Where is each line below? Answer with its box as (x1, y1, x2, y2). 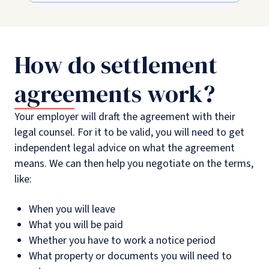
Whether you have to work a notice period (29, 233, 216, 249)
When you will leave (29, 202, 115, 217)
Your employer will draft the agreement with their (14, 109, 235, 125)
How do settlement (14, 49, 217, 82)
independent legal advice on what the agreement (14, 141, 235, 156)
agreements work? (14, 77, 215, 110)
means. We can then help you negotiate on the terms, (14, 156, 253, 172)
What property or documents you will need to (29, 249, 232, 264)
